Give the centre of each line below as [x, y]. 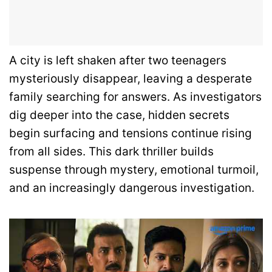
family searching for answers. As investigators [135, 97]
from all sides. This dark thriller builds [111, 152]
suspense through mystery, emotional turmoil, [134, 170]
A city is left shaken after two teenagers [118, 61]
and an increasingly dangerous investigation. [132, 188]
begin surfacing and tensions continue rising [131, 134]
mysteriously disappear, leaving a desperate [131, 79]
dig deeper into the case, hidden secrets [119, 115]
